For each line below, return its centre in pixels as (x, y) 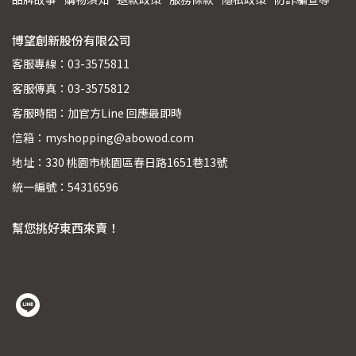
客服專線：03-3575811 (71, 63)
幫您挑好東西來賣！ (66, 227)
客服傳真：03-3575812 (71, 88)
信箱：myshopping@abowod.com (103, 137)
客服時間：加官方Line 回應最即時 (97, 112)
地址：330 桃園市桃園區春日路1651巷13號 (120, 162)
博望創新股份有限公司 (72, 40)
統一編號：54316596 (65, 186)
